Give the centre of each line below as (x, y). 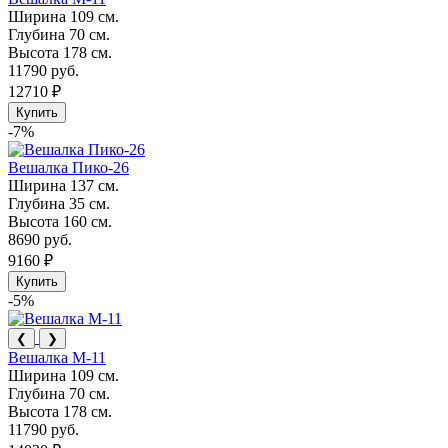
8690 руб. (40, 239)
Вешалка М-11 (57, 357)
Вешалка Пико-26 (68, 167)
